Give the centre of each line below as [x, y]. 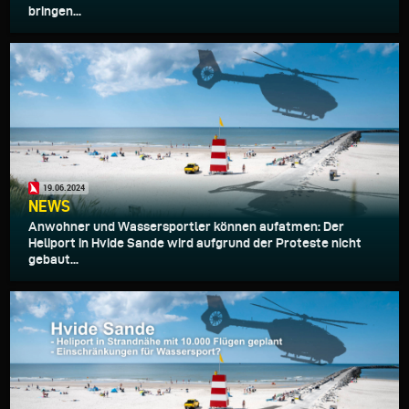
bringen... [55, 11]
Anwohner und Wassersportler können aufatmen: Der [186, 226]
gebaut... [53, 259]
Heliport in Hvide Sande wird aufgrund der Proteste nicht [195, 242]
